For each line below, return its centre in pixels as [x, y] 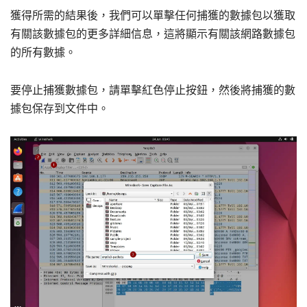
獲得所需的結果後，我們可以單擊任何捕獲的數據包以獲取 [153, 16]
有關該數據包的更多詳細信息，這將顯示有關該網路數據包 [153, 34]
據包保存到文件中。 [60, 108]
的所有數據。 [43, 53]
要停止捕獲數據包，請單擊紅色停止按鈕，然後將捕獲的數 [153, 90]
